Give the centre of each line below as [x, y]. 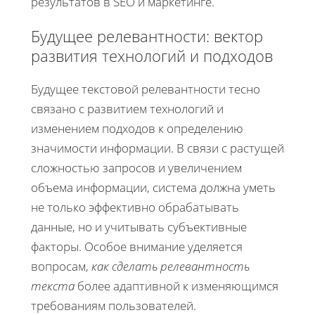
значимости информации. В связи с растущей [157, 148]
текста [53, 286]
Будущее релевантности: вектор [147, 36]
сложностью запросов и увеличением [136, 168]
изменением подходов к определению [137, 129]
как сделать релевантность [171, 266]
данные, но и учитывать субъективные [139, 227]
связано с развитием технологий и [127, 109]
